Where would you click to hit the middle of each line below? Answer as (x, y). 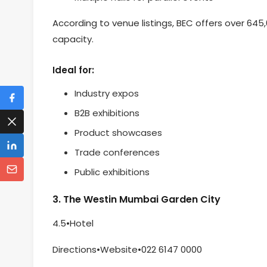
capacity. (73, 39)
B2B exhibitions (107, 113)
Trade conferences (117, 153)
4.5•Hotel (73, 223)
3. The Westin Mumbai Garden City (136, 199)
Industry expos (106, 94)
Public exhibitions (112, 172)
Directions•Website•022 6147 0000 (127, 249)
